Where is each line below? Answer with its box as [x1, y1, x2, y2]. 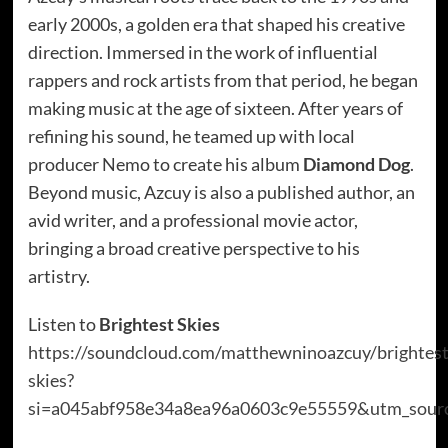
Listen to [27, 312, 99, 335]
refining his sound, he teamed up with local [27, 124, 355, 147]
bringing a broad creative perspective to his [27, 236, 360, 259]
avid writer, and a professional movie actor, [27, 208, 358, 231]
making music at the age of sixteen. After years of [27, 96, 403, 119]
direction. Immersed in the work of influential [27, 40, 378, 63]
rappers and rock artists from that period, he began [27, 68, 418, 91]
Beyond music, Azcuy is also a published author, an [27, 180, 415, 203]
